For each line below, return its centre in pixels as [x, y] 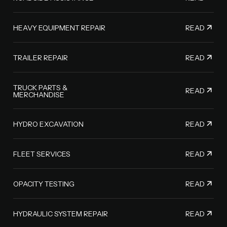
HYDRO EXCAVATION [48, 124]
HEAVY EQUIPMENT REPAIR [59, 28]
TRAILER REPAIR [40, 58]
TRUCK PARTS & [40, 87]
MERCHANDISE [39, 94]
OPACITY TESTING [44, 184]
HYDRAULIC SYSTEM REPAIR [60, 214]
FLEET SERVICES [42, 154]
